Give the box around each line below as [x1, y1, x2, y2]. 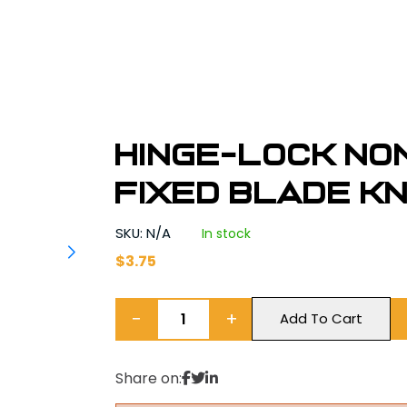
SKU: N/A [115, 223, 175, 243]
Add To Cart [280, 309, 363, 328]
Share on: [115, 368, 183, 389]
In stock [202, 224, 252, 243]
